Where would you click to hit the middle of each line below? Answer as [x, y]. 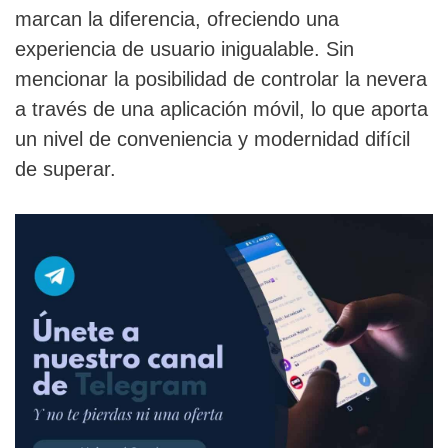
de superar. [65, 168]
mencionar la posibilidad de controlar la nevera [221, 78]
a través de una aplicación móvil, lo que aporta [221, 108]
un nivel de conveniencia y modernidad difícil [212, 138]
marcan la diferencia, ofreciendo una [177, 18]
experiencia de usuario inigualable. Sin [184, 48]
